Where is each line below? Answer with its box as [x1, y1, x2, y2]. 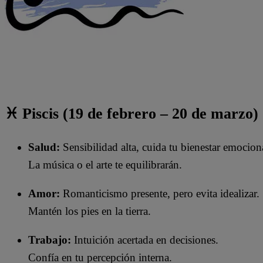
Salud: [28, 141, 60, 154]
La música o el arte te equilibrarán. [28, 159, 182, 171]
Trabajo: [28, 234, 71, 247]
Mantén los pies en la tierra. [28, 205, 151, 218]
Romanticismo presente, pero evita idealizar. [60, 187, 259, 200]
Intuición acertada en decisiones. [71, 234, 218, 247]
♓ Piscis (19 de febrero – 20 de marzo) [5, 104, 258, 122]
